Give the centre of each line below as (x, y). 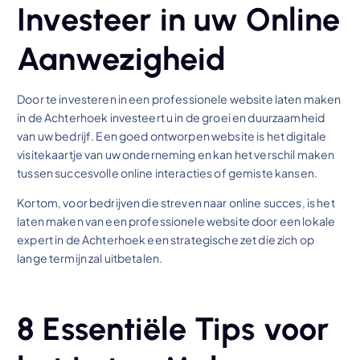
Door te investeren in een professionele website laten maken (179, 99)
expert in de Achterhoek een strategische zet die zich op (166, 240)
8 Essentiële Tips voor (173, 328)
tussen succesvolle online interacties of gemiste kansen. (167, 173)
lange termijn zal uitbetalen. (90, 258)
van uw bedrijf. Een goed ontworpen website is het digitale (172, 136)
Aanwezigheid (121, 59)
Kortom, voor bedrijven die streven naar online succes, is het (176, 203)
